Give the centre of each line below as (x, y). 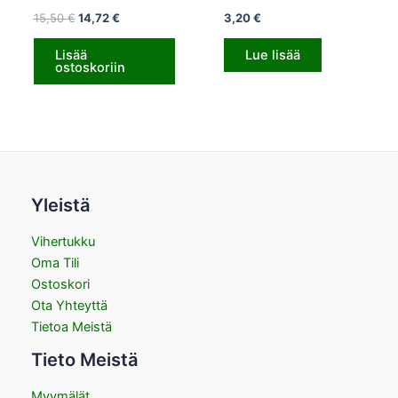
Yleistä (61, 206)
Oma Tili (55, 263)
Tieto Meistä (85, 360)
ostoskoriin (90, 67)
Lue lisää (272, 55)
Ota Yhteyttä (69, 306)
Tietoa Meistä (72, 327)
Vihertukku (63, 242)
